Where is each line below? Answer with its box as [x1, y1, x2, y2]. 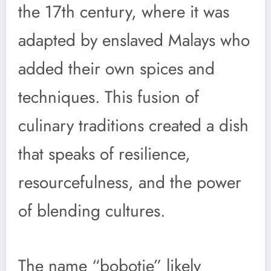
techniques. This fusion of [18, 84, 199, 109]
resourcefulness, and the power [18, 169, 241, 195]
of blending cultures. [18, 198, 165, 223]
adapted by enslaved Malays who [18, 27, 250, 53]
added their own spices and [18, 56, 215, 81]
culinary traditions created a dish [18, 113, 249, 138]
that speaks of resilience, [18, 141, 191, 166]
